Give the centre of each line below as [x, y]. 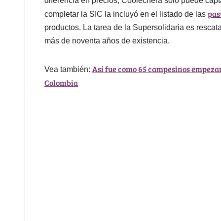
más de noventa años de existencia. [109, 41]
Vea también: [68, 70]
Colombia [61, 83]
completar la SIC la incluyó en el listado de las [126, 14]
